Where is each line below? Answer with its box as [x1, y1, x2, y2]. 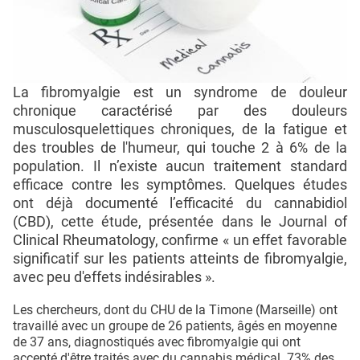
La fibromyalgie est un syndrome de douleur [13, 84, 347, 101]
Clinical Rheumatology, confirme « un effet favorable [13, 231, 347, 249]
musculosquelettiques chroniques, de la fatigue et [13, 121, 347, 138]
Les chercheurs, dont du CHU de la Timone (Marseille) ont [13, 302, 337, 318]
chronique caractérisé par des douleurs [13, 102, 347, 120]
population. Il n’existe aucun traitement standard [13, 157, 347, 175]
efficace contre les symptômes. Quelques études [13, 176, 347, 194]
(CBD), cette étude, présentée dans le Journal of [13, 213, 347, 231]
